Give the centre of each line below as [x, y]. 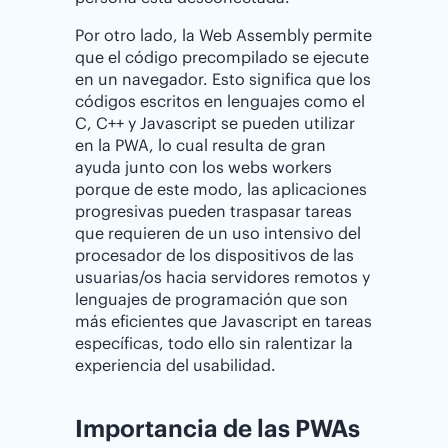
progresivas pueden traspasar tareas [213, 210]
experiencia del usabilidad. [175, 364]
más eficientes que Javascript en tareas [223, 320]
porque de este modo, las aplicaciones [221, 188]
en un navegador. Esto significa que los [223, 78]
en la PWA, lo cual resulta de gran [200, 144]
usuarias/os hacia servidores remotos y [222, 276]
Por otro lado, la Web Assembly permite [223, 34]
